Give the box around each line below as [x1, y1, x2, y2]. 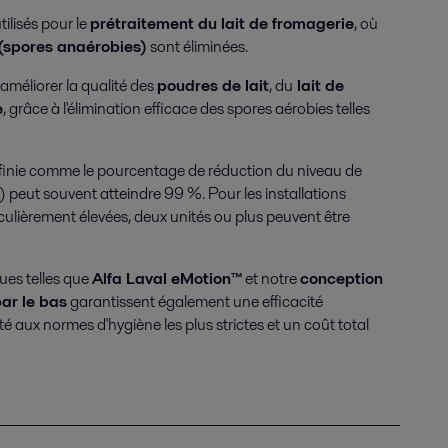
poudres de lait [157, 74, 269, 97]
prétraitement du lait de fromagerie [90, 12, 354, 35]
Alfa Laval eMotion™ [92, 267, 242, 290]
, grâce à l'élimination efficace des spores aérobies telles [3, 97, 370, 120]
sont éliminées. [147, 35, 248, 58]
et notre [242, 267, 300, 290]
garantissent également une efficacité [67, 290, 323, 313]
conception [300, 267, 383, 290]
